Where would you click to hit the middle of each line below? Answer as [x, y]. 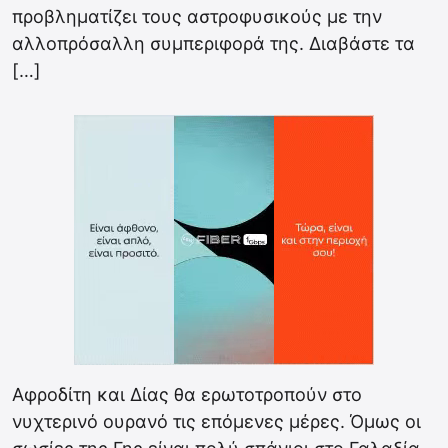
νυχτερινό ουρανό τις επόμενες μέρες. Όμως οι [216, 421]
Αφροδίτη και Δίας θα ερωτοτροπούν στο [187, 394]
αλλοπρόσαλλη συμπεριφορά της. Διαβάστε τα [213, 43]
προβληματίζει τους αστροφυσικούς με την [197, 16]
